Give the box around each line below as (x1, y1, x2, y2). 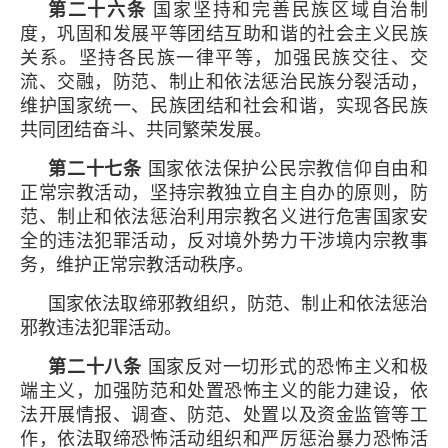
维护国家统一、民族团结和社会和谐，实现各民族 (20, 95, 428, 116)
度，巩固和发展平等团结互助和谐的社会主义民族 (20, 23, 428, 44)
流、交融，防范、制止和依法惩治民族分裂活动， (20, 71, 428, 92)
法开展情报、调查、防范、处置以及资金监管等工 (20, 404, 428, 425)
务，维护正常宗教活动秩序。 (20, 254, 254, 275)
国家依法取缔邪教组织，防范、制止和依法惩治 (48, 293, 428, 314)
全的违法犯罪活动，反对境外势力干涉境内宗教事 (20, 230, 428, 251)
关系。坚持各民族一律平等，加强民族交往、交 (20, 47, 428, 68)
